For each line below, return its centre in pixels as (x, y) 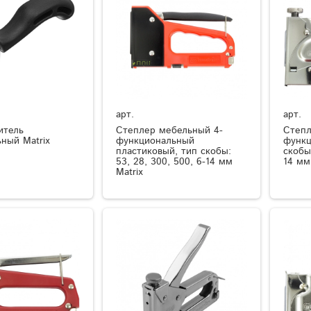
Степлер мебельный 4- (170, 130)
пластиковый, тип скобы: (174, 151)
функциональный (155, 141)
